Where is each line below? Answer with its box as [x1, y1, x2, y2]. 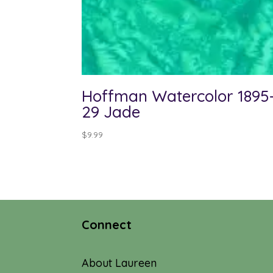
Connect [82, 217, 132, 233]
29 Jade [82, 101, 141, 122]
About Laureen [82, 256, 157, 271]
